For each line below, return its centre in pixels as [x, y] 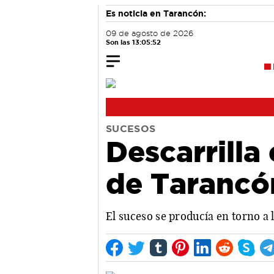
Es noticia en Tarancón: [156, 13]
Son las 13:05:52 [133, 42]
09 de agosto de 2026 [150, 33]
